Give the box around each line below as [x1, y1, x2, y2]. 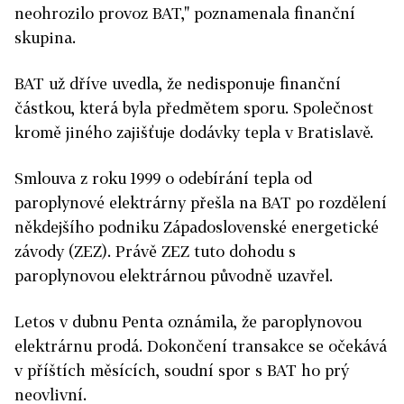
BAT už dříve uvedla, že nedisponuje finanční [14, 74, 341, 94]
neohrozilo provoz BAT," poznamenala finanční [14, 4, 355, 23]
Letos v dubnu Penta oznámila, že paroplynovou [14, 312, 362, 332]
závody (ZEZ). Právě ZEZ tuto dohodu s [14, 242, 296, 262]
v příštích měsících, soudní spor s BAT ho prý [14, 361, 349, 381]
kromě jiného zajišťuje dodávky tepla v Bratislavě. [14, 123, 373, 142]
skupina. [14, 28, 76, 48]
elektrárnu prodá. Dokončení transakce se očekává [14, 336, 387, 356]
